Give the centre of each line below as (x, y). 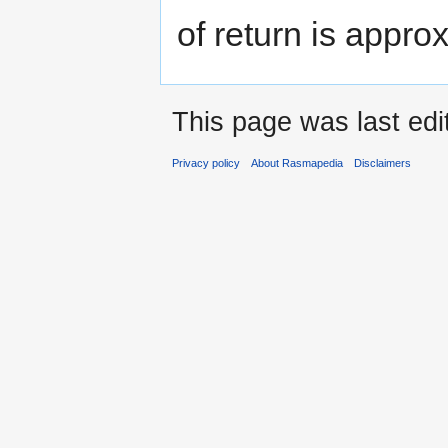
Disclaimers (383, 163)
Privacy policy (206, 163)
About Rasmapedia (297, 163)
